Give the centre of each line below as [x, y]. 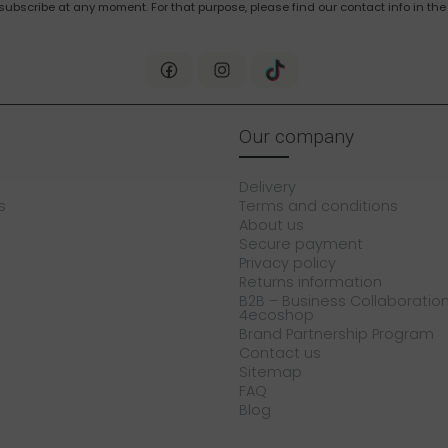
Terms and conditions [318, 205]
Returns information [310, 281]
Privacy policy [287, 262]
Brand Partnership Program [336, 333]
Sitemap [270, 371]
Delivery [267, 186]
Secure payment [301, 243]
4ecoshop [276, 314]
